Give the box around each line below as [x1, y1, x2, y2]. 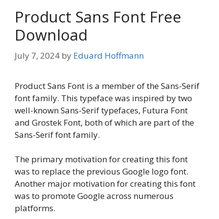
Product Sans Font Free [15, 6, 181, 27]
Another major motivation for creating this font [15, 178, 196, 190]
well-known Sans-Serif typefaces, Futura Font [15, 104, 188, 116]
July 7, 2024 [15, 49, 60, 61]
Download [15, 24, 88, 45]
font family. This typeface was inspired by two [15, 92, 192, 104]
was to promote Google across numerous [15, 190, 174, 202]
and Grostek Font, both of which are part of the [15, 116, 194, 128]
